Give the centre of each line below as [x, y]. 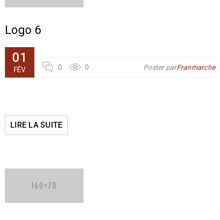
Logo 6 [23, 30]
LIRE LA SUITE [37, 125]
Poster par [160, 67]
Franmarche [196, 67]
